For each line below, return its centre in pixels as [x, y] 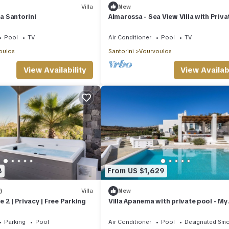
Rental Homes [131, 210]
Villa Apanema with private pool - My [168, 201]
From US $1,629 [136, 171]
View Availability [55, 70]
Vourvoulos [155, 51]
